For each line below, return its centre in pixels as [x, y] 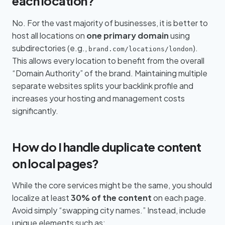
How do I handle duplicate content [107, 146]
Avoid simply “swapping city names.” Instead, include [109, 210]
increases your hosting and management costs [98, 98]
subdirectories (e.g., [50, 48]
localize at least [41, 198]
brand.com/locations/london [141, 49]
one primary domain [128, 35]
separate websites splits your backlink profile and [103, 85]
